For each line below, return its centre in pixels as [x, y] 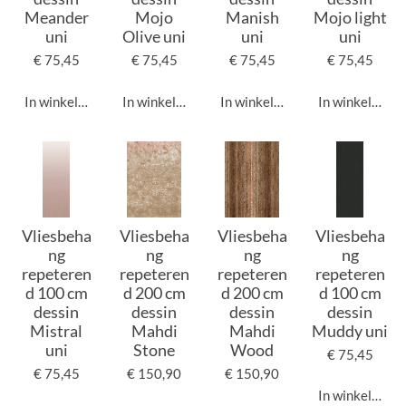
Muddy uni [350, 330]
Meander [56, 18]
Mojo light [350, 18]
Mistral [56, 330]
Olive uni [154, 37]
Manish [252, 18]
